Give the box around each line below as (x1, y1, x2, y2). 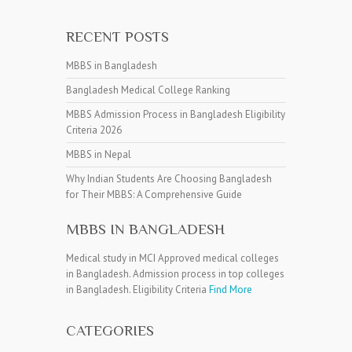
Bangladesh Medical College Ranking (66, 82, 230, 97)
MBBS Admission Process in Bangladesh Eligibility (66, 107, 285, 121)
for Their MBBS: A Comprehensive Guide (66, 187, 242, 201)
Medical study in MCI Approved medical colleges (66, 251, 279, 265)
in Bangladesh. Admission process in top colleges (66, 266, 284, 280)
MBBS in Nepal (66, 147, 131, 161)
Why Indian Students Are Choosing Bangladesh (66, 171, 272, 185)
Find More (209, 282, 252, 296)
